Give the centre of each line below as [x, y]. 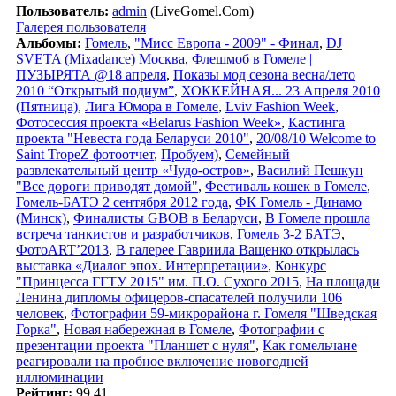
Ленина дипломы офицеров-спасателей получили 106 [179, 297]
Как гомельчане [310, 345]
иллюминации [60, 377]
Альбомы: [49, 42]
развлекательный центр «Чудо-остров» [133, 170]
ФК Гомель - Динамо [298, 202]
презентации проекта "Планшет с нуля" [136, 345]
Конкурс [301, 265]
